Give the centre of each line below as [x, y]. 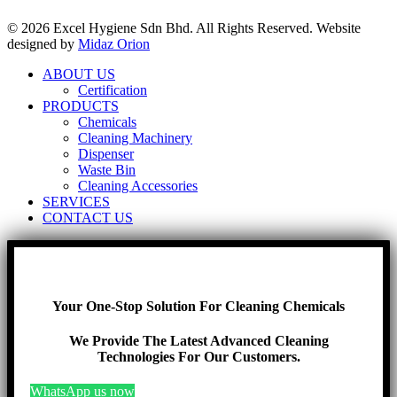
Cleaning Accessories [138, 186]
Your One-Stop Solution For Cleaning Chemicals [198, 306]
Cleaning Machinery [135, 138]
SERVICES [76, 202]
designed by [43, 44]
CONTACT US [88, 218]
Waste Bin [107, 170]
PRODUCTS [81, 106]
